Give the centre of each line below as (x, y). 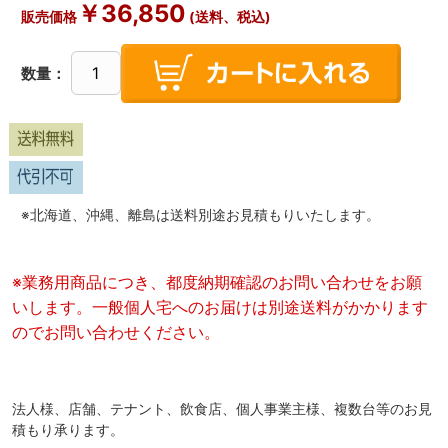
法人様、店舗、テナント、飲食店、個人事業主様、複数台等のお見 (222, 409)
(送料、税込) (228, 16)
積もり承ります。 (68, 430)
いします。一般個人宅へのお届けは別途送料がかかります (220, 307)
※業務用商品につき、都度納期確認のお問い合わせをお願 (217, 282)
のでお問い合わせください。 (116, 332)
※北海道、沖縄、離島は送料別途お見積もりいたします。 (200, 214)
